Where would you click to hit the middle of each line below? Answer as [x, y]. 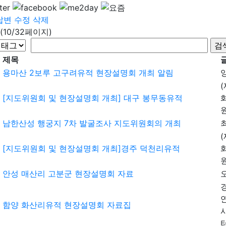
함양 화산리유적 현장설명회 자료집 [67, 205]
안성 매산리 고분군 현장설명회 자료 [68, 173]
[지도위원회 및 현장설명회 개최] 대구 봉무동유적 [93, 98]
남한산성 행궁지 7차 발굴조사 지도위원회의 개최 [92, 123]
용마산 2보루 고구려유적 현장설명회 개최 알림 [88, 72]
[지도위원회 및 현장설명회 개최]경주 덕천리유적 [91, 148]
